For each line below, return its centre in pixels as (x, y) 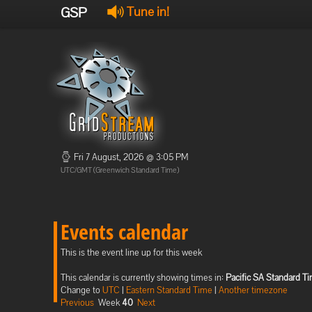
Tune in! (147, 11)
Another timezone (253, 290)
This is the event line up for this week (131, 252)
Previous (77, 303)
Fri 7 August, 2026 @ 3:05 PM (130, 157)
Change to (81, 290)
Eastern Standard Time (169, 290)
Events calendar (124, 232)
